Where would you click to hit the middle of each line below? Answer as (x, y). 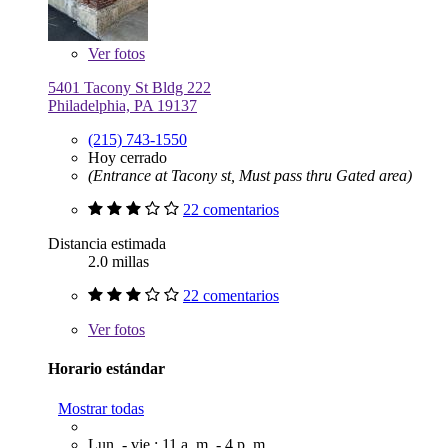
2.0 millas (118, 261)
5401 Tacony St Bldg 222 (129, 87)
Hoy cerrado (127, 157)
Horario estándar (106, 369)
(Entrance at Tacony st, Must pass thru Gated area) (250, 175)
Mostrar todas (101, 408)
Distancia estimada (107, 243)
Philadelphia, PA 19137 (122, 105)
